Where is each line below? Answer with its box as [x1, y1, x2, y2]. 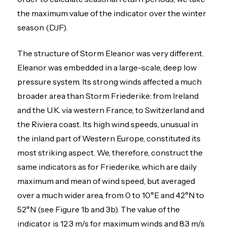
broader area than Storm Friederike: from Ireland [17, 90, 199, 101]
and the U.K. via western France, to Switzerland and [17, 104, 205, 115]
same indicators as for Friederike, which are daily [17, 161, 197, 172]
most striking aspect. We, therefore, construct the [17, 147, 203, 158]
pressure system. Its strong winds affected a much [17, 76, 202, 87]
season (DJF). [17, 22, 68, 33]
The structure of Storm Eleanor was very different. [17, 48, 204, 58]
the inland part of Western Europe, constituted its [17, 133, 201, 143]
